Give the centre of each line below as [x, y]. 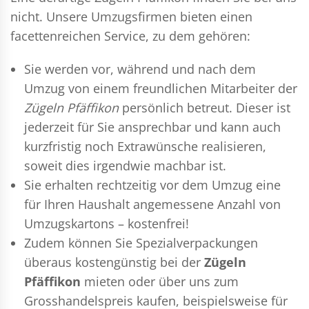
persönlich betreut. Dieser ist [205, 107]
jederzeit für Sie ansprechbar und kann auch [152, 127]
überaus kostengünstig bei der [114, 262]
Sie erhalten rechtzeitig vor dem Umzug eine [152, 185]
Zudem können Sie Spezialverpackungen [141, 242]
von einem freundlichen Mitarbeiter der [181, 88]
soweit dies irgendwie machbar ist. [125, 165]
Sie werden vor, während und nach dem [140, 69]
